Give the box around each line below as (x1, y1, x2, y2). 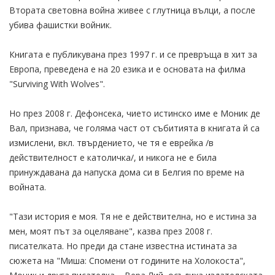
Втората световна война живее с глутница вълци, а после (9, 4, 255, 16)
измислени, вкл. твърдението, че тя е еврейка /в (9, 136, 214, 149)
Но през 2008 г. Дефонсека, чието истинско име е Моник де (9, 107, 260, 119)
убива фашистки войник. (9, 18, 112, 31)
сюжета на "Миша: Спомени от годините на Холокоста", (9, 254, 246, 266)
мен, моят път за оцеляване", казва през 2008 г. (9, 225, 212, 237)
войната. (9, 180, 46, 193)
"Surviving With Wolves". (9, 77, 105, 90)
